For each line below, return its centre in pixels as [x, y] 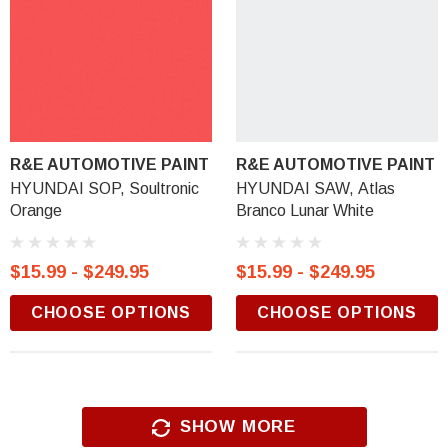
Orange [36, 210]
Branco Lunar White [305, 210]
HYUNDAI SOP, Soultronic [104, 188]
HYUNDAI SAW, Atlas [315, 188]
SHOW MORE [238, 426]
